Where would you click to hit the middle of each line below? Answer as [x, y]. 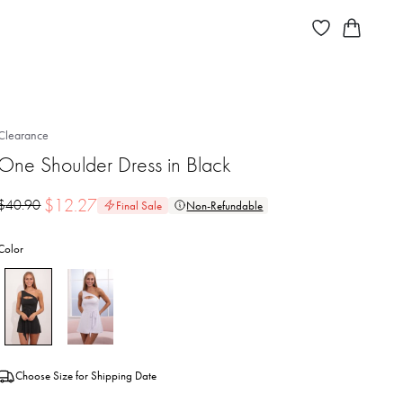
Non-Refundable [225, 205]
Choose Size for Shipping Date [86, 376]
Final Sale [139, 205]
